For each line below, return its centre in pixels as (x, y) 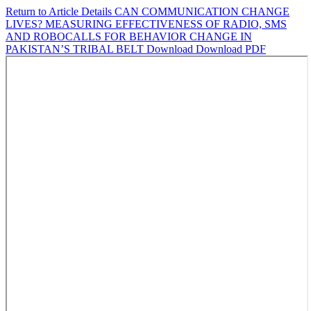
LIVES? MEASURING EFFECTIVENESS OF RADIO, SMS (146, 24)
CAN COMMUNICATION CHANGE (202, 11)
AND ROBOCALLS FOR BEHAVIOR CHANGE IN (129, 36)
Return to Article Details (60, 11)
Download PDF (231, 49)
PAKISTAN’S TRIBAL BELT (76, 49)
